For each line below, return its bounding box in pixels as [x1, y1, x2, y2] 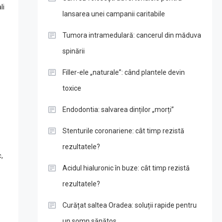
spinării [62, 47, 85, 55]
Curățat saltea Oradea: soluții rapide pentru [62, 201, 197, 209]
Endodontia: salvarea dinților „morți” [62, 106, 174, 113]
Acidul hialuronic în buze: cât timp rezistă [62, 164, 190, 172]
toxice [62, 84, 81, 92]
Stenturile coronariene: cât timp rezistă [62, 127, 184, 135]
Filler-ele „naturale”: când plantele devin [62, 68, 185, 76]
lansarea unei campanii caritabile [62, 10, 165, 18]
